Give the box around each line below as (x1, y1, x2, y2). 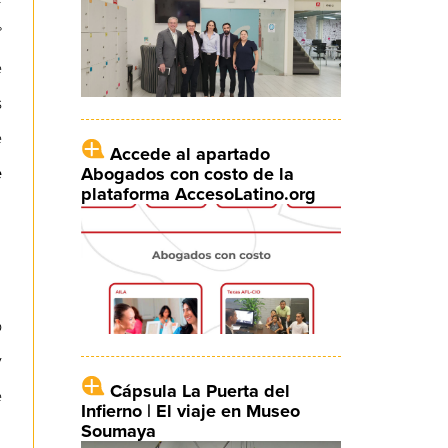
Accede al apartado (109, 142, 270, 165)
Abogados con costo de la (80, 162, 294, 185)
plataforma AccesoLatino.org (80, 182, 316, 205)
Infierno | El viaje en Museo (80, 400, 300, 423)
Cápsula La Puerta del (109, 380, 290, 403)
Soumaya (80, 420, 156, 443)
